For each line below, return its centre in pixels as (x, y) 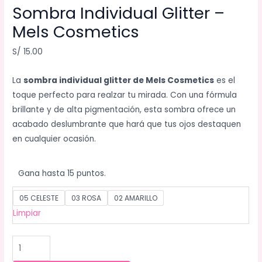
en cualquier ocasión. (54, 139)
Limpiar (27, 213)
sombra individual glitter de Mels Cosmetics (119, 81)
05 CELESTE (39, 198)
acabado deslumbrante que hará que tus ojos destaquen (127, 125)
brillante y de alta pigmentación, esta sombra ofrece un (124, 110)
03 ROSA (87, 198)
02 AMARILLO (136, 198)
